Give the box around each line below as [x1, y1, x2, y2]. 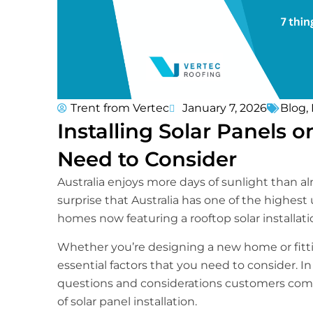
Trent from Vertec [71, 101, 169, 115]
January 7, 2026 [182, 101, 267, 115]
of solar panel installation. [57, 294, 197, 308]
